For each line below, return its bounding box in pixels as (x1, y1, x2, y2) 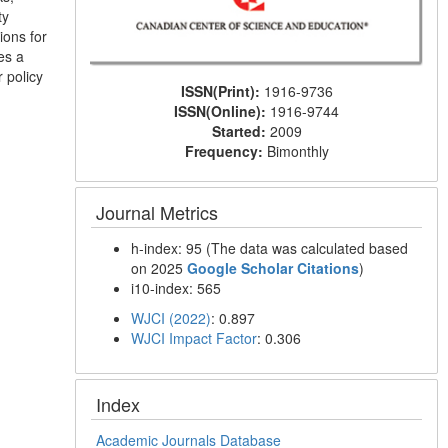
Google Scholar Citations (187, 258, 360, 279)
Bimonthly (266, 141, 329, 162)
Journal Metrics (96, 199, 219, 226)
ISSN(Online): (174, 101, 271, 122)
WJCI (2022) (131, 308, 212, 329)
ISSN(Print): (180, 81, 264, 102)
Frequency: (184, 141, 267, 162)
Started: (211, 121, 270, 142)
